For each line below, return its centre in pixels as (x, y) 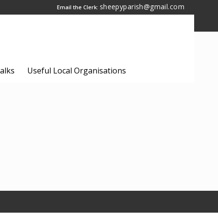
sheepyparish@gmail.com (142, 7)
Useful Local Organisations (77, 71)
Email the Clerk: (78, 7)
